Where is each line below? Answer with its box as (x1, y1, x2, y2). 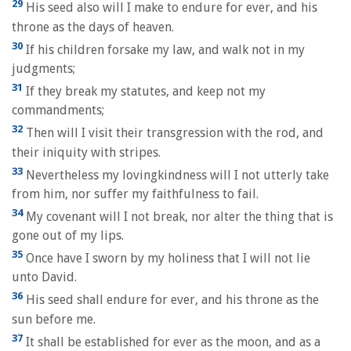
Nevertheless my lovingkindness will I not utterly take (23, 167, 329, 183)
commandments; (12, 103, 104, 118)
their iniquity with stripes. (12, 144, 161, 160)
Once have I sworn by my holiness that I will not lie (23, 251, 310, 266)
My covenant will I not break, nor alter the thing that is (23, 209, 333, 225)
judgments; (12, 60, 75, 76)
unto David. (12, 270, 77, 285)
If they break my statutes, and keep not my (23, 84, 266, 100)
